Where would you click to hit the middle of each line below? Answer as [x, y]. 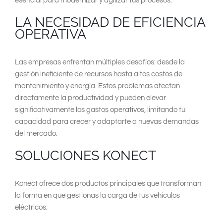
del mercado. [36, 133]
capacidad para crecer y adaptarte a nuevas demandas [107, 121]
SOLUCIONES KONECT [85, 155]
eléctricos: [31, 207]
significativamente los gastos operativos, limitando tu [100, 110]
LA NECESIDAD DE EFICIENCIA [110, 22]
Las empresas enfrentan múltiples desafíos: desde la [100, 62]
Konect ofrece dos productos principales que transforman [108, 183]
